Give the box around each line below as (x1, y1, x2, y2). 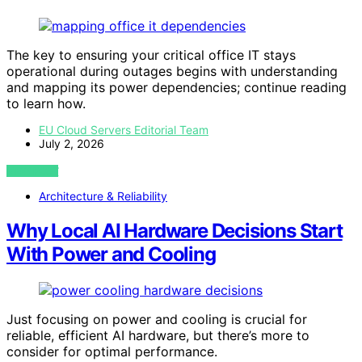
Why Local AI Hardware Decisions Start (6, 219, 343, 243)
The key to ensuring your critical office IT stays (6, 47, 296, 64)
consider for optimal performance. (6, 343, 217, 360)
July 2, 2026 (39, 137, 104, 151)
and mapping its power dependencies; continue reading (6, 79, 347, 96)
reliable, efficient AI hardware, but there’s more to (6, 327, 309, 344)
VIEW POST (6, 165, 59, 178)
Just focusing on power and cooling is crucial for (6, 311, 307, 328)
